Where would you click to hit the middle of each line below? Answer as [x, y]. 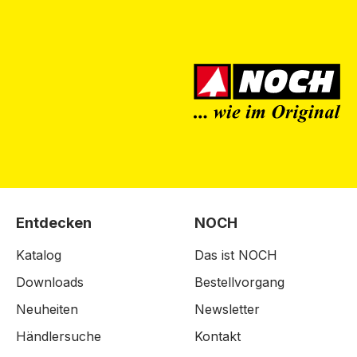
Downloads [50, 282]
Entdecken [54, 223]
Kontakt [218, 336]
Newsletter [227, 309]
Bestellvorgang [239, 282]
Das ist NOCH [236, 255]
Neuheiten [47, 309]
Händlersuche [59, 336]
